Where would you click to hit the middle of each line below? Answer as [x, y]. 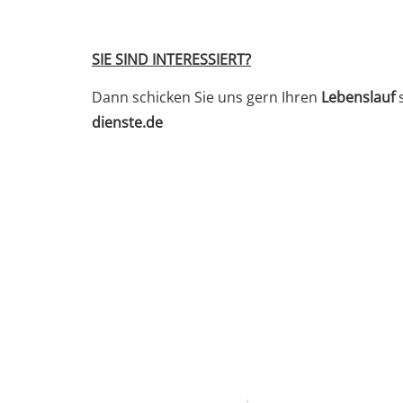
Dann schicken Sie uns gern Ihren [206, 97]
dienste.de [127, 122]
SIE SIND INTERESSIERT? [171, 59]
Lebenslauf [358, 97]
